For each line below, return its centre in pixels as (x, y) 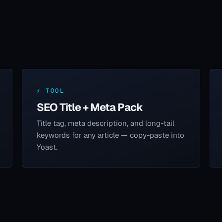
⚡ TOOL (50, 90)
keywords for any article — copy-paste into (110, 135)
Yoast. (47, 147)
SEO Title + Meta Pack (90, 107)
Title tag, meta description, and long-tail (105, 123)
